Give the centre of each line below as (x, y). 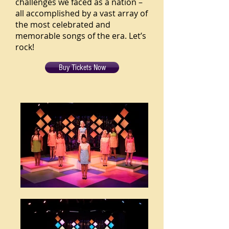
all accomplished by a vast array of (82, 13)
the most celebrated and (63, 25)
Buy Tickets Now (82, 67)
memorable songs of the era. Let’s (81, 36)
